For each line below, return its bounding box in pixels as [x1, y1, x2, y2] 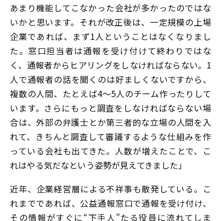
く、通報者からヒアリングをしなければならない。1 [10, 59, 211, 72]
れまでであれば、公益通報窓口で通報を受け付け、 [10, 196, 211, 209]
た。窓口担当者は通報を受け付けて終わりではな [10, 44, 211, 57]
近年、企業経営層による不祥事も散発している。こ [10, 182, 211, 195]
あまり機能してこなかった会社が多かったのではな [10, 1, 211, 14]
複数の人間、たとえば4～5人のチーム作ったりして [10, 87, 211, 100]
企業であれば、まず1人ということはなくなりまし [10, 30, 211, 43]
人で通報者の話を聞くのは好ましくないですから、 [10, 73, 211, 86]
